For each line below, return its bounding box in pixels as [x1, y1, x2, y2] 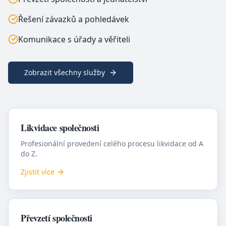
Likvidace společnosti [21, 121, 99, 134]
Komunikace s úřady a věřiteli [18, 34, 130, 45]
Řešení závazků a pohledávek [18, 14, 129, 25]
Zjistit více [21, 167, 54, 177]
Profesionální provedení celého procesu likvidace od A [21, 139, 203, 148]
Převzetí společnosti [21, 211, 92, 224]
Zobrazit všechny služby [24, 68, 105, 77]
